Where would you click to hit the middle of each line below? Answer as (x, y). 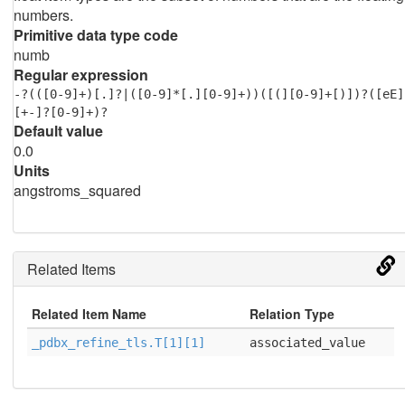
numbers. (43, 15)
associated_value (307, 343)
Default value (58, 131)
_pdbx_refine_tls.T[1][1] (118, 343)
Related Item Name (89, 314)
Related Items (71, 269)
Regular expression (80, 75)
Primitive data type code (95, 35)
